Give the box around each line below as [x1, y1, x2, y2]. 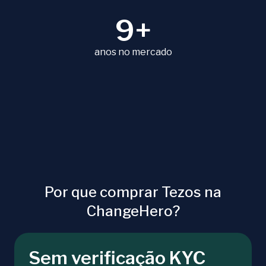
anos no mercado [94, 46, 172, 58]
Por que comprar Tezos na [45, 183, 221, 201]
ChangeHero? [86, 202, 180, 220]
